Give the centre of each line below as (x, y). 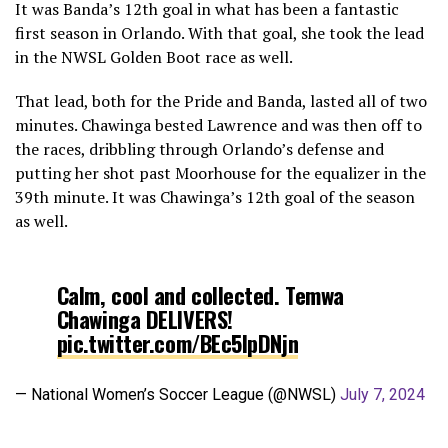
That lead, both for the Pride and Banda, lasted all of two (221, 100)
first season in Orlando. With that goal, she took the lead (219, 32)
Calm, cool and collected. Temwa (200, 294)
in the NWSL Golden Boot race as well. (154, 56)
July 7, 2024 (382, 394)
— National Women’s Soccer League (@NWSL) (177, 394)
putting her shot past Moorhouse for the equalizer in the (220, 172)
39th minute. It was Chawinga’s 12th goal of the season (215, 196)
